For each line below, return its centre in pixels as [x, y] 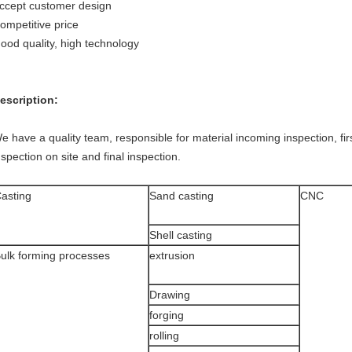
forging [167, 315]
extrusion [172, 255]
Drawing [170, 295]
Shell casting [181, 235]
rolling [164, 335]
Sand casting [181, 196]
